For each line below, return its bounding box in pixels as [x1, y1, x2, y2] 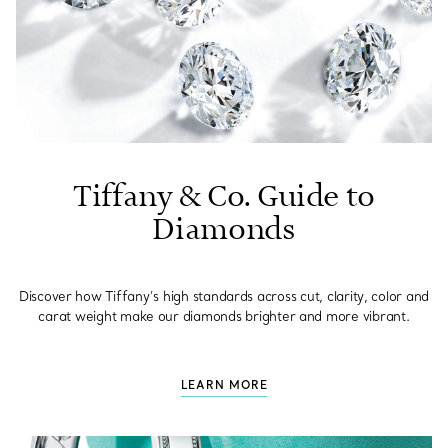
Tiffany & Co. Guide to [72, 178, 376, 217]
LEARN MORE [180, 378, 268, 393]
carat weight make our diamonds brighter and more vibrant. [38, 308, 410, 325]
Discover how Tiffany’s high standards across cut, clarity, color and [18, 288, 430, 305]
